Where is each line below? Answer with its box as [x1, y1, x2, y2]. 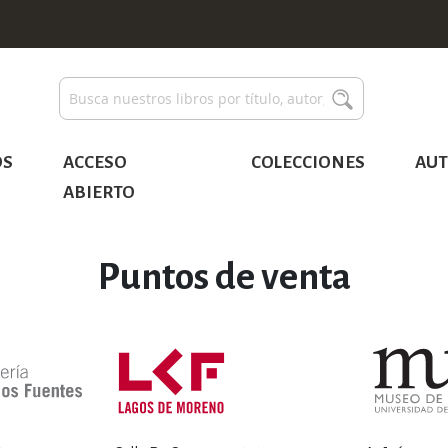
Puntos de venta [97, 257, 351, 297]
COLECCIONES [250, 153, 365, 172]
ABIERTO [63, 183, 136, 202]
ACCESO [63, 153, 128, 172]
